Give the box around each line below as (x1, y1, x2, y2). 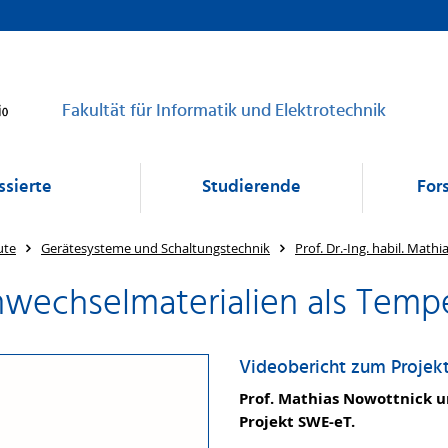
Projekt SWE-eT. (239, 411, 355, 432)
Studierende (202, 173, 301, 202)
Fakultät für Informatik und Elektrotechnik (62, 97, 386, 126)
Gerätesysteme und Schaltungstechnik (41, 239, 270, 257)
